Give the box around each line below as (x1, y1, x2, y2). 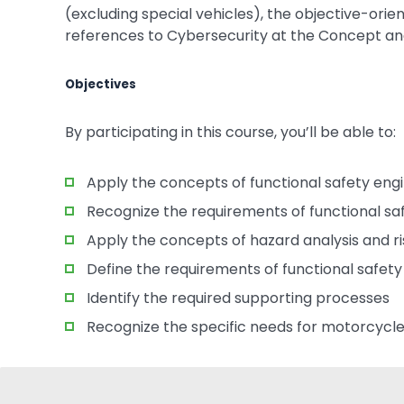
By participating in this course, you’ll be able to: (65, 122, 396, 142)
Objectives (65, 76, 136, 93)
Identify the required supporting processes (87, 288, 390, 308)
